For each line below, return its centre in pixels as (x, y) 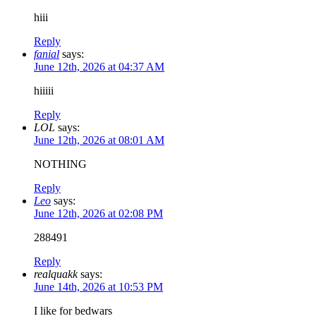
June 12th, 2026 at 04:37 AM (99, 67)
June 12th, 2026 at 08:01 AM (99, 140)
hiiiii (44, 91)
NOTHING (60, 164)
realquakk (56, 274)
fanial (47, 54)
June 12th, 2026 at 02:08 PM (98, 214)
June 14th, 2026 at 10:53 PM (98, 287)
